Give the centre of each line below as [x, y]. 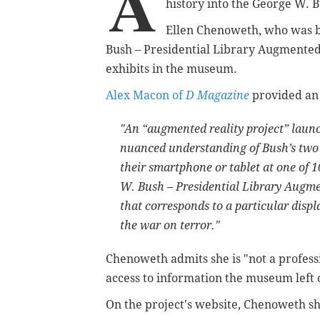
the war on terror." [170, 226]
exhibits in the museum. [171, 69]
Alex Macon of [146, 96]
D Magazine [217, 96]
